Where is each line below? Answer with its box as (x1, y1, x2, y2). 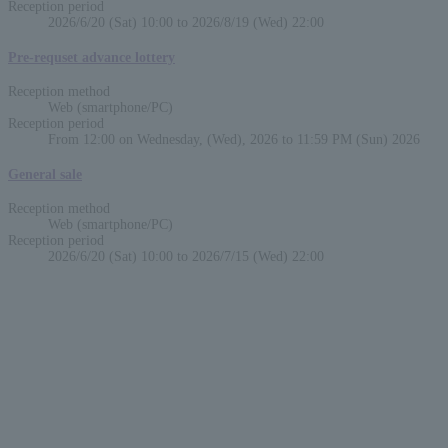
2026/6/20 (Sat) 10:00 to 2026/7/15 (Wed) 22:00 (48, 249, 324, 265)
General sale (8, 166, 82, 182)
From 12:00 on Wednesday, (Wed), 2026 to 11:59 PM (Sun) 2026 (48, 132, 420, 148)
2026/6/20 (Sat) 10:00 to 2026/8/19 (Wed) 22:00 (48, 14, 324, 30)
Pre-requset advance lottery (8, 49, 175, 65)
